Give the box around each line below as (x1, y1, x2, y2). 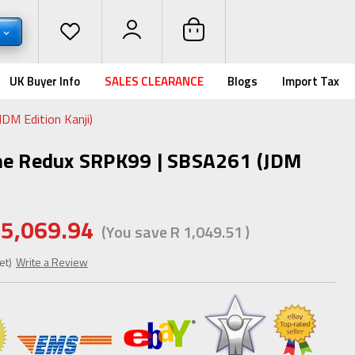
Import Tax (282, 72, 339, 90)
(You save (101, 219, 167, 244)
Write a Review (15, 253, 88, 270)
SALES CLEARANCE (104, 72, 204, 90)
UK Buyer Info (10, 72, 81, 90)
